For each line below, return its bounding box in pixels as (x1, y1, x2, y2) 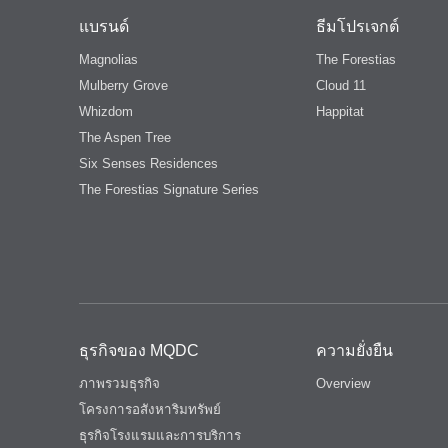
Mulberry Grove (79, 78, 169, 94)
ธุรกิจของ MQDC (79, 342, 200, 360)
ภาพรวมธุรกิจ (79, 376, 161, 392)
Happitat (316, 104, 365, 120)
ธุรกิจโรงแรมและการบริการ (79, 428, 242, 444)
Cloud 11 (316, 78, 367, 94)
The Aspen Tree (79, 130, 172, 146)
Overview (316, 376, 371, 392)
